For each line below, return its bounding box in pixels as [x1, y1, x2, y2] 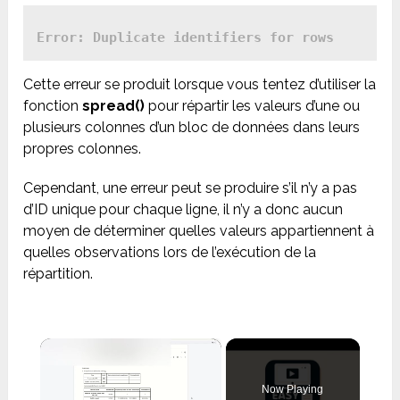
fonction [23, 96, 83, 114]
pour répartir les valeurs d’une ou [145, 96, 361, 114]
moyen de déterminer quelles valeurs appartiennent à [23, 221, 375, 239]
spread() [82, 96, 146, 114]
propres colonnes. [23, 139, 142, 157]
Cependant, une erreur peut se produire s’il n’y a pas [23, 179, 358, 196]
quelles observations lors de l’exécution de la [23, 243, 317, 261]
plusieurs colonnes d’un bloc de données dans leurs [23, 118, 361, 136]
